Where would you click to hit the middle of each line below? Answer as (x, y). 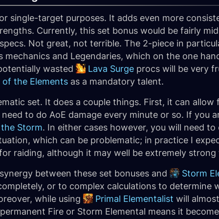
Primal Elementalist (134, 199)
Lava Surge (111, 69)
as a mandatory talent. (116, 81)
